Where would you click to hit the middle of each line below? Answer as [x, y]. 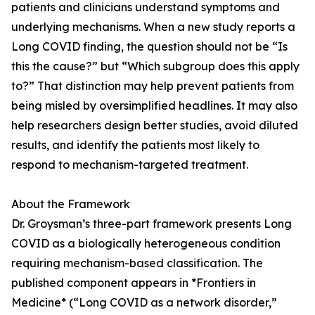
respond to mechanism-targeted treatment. [130, 165]
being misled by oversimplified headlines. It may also [154, 106]
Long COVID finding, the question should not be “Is [149, 47]
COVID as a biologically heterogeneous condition [146, 244]
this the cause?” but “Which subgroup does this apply [155, 66]
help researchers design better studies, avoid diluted [155, 126]
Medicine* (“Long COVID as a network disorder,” [144, 303]
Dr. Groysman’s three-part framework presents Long [152, 224]
